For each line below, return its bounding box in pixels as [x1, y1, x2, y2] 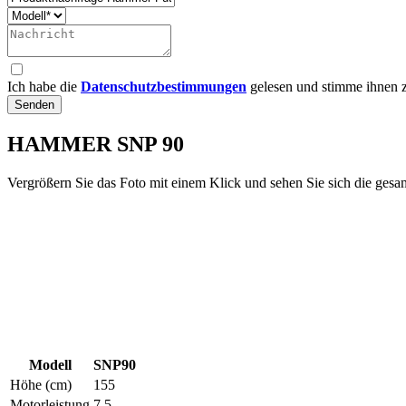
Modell [28, 356, 72, 372]
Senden [14, 97, 54, 111]
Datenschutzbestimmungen [81, 78, 246, 94]
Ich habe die [7, 78, 81, 94]
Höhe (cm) [10, 376, 72, 392]
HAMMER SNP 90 [7, 131, 184, 156]
